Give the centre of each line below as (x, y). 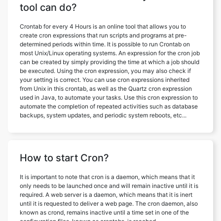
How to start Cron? (64, 158)
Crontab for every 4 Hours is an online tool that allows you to (103, 26)
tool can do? (48, 7)
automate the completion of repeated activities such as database (109, 106)
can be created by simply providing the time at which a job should (110, 62)
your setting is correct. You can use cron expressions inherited (105, 79)
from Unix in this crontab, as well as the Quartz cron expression (106, 88)
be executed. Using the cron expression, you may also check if (105, 71)
